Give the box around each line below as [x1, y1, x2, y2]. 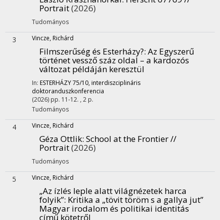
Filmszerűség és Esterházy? [39, 46, 144, 57]
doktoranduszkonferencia [32, 87, 104, 95]
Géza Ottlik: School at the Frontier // [39, 133, 176, 144]
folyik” [39, 194, 64, 205]
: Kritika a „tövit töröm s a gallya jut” [64, 194, 203, 205]
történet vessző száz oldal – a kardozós [39, 55, 189, 66]
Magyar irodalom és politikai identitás [39, 203, 189, 214]
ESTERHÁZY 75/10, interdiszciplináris [40, 79, 140, 87]
